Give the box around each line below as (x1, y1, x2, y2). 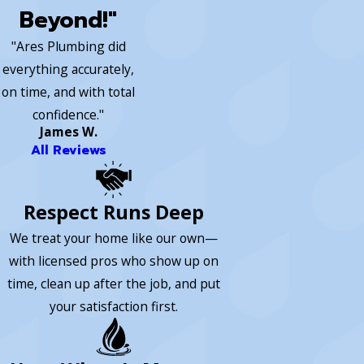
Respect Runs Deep (24, 199, 204, 226)
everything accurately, (2, 59, 134, 78)
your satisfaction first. (50, 297, 178, 316)
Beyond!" (19, 2, 117, 37)
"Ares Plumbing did (11, 37, 126, 55)
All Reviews (30, 140, 106, 160)
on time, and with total (2, 82, 135, 101)
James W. (39, 122, 97, 141)
